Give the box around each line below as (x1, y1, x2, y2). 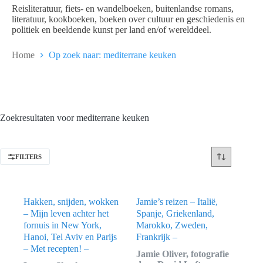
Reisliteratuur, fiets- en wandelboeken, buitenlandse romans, (12, 3, 234, 14)
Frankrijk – (136, 232, 178, 242)
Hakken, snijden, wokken (23, 197, 119, 207)
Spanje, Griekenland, (136, 208, 215, 219)
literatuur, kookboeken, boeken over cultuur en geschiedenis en (12, 14, 245, 24)
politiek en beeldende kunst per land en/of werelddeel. (12, 24, 211, 35)
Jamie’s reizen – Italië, (136, 197, 218, 207)
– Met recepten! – (23, 244, 89, 254)
